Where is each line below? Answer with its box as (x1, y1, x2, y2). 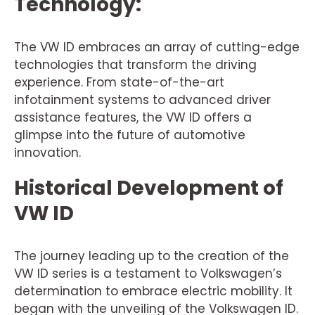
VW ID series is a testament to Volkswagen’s (14, 265, 282, 282)
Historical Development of (14, 174, 283, 202)
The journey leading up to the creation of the (14, 247, 289, 264)
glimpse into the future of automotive (14, 127, 245, 143)
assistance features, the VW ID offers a (14, 109, 252, 126)
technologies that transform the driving (14, 56, 257, 73)
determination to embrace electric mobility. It (14, 283, 292, 300)
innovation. (14, 144, 81, 161)
